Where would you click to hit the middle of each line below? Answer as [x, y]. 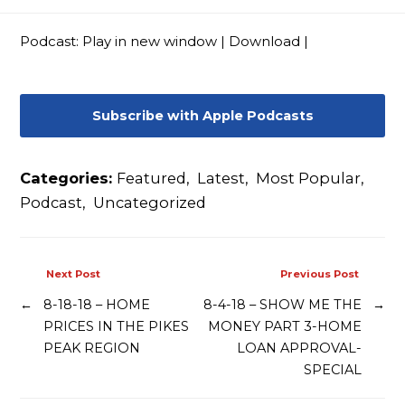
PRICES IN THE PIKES [117, 326]
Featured [152, 179]
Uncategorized [150, 203]
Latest [221, 179]
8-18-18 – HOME [97, 304]
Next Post [74, 274]
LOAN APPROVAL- [299, 348]
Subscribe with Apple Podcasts [202, 116]
